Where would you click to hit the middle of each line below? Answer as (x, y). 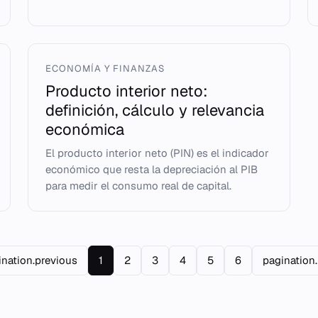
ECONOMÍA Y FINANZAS (105, 68)
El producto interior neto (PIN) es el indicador (157, 153)
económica (84, 129)
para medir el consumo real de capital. (138, 186)
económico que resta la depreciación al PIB (151, 169)
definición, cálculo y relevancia (154, 110)
